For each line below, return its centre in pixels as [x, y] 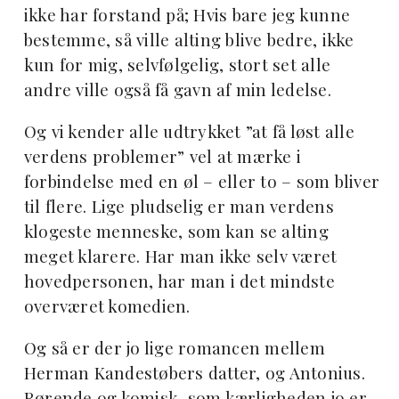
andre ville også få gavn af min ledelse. [177, 89]
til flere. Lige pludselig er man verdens [179, 206]
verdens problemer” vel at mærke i [163, 156]
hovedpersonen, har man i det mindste [179, 281]
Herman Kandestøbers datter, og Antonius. [194, 372]
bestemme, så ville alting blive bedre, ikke [189, 39]
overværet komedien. [107, 305]
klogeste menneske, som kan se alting [176, 231]
